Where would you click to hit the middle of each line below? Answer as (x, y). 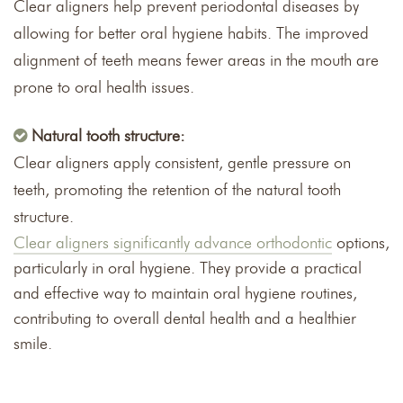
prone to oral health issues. (104, 87)
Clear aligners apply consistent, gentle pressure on (182, 162)
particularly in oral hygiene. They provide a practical (188, 268)
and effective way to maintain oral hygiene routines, (185, 293)
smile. (33, 343)
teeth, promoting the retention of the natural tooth (177, 189)
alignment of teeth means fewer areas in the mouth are (196, 60)
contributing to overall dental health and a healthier (185, 318)
